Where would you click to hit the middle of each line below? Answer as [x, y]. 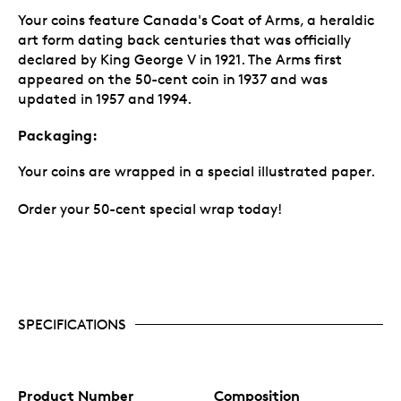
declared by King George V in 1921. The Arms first [180, 59]
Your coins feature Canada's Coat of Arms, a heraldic [196, 20]
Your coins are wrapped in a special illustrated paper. [196, 171]
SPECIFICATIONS [72, 324]
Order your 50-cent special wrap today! [150, 209]
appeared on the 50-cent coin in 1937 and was [173, 79]
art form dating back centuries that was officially [184, 39]
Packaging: [58, 135]
